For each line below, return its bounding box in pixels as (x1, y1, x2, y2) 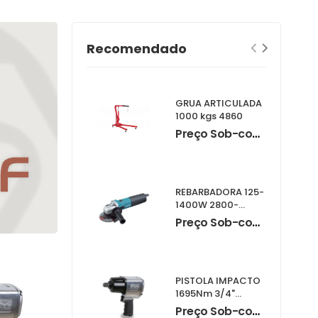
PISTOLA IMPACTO (175, 273, 261, 287)
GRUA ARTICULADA (175, 96, 263, 110)
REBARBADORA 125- (175, 185, 265, 199)
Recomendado (87, 40, 187, 57)
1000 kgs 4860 (219, 109, 243, 123)
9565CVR (175, 223, 219, 237)
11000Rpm (175, 210, 224, 224)
